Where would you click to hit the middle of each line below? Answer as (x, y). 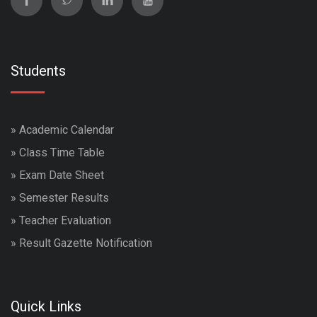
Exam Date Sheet (62, 175)
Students (38, 70)
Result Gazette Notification (86, 243)
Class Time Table (62, 152)
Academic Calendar (67, 129)
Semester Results (64, 197)
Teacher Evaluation (65, 220)
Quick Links (46, 306)
